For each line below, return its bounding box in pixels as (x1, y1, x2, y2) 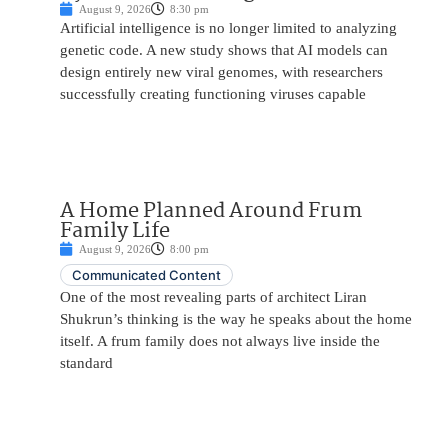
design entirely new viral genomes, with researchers (60, 64, 383, 81)
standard (60, 355, 113, 372)
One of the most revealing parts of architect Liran (60, 289, 367, 306)
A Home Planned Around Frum (60, 194, 362, 229)
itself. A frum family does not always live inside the (60, 333, 380, 350)
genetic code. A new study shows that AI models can (60, 42, 388, 59)
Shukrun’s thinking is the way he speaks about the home (60, 311, 412, 328)
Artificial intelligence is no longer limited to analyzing (60, 20, 397, 37)
